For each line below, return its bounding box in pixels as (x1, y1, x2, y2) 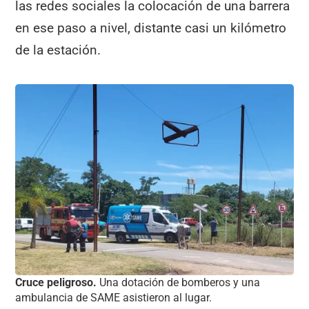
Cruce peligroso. (15, 275, 100, 289)
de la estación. (15, 42, 101, 59)
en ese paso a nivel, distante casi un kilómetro (15, 20, 287, 37)
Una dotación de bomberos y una (99, 275, 261, 289)
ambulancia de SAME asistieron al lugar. (15, 290, 212, 304)
